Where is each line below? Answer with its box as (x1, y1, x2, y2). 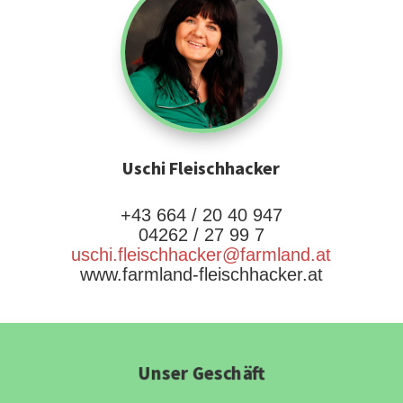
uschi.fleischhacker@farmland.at (71, 244, 332, 264)
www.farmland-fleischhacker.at (79, 264, 323, 284)
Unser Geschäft (137, 360, 266, 388)
